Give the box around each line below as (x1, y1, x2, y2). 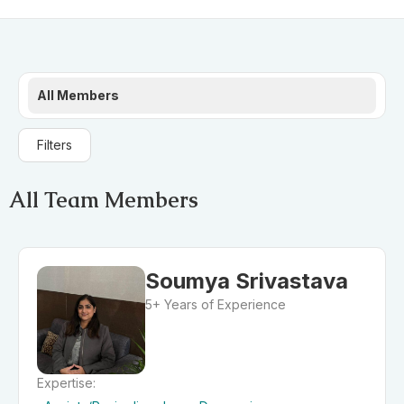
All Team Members (9, 186, 198, 214)
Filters (37, 137, 72, 152)
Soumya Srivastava (145, 268, 348, 294)
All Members (37, 87, 119, 103)
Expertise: (37, 375, 96, 390)
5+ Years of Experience (145, 297, 286, 312)
